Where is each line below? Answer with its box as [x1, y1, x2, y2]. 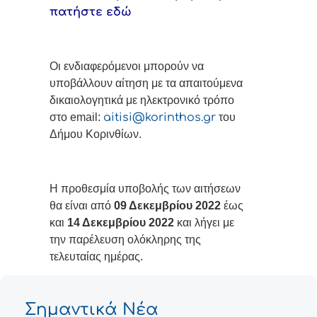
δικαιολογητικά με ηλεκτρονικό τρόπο [50, 94, 234, 107]
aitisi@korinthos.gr [103, 111, 216, 125]
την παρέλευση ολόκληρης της [50, 233, 201, 246]
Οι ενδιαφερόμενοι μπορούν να [50, 60, 204, 73]
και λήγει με [174, 216, 234, 229]
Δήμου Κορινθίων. [50, 128, 142, 141]
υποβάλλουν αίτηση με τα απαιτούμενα [50, 77, 243, 90]
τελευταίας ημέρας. [50, 250, 143, 263]
